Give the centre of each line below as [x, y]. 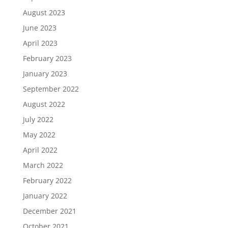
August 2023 [44, 12]
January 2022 [45, 195]
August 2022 [44, 104]
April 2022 [40, 150]
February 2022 [47, 180]
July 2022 [38, 119]
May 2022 [39, 134]
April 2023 [40, 43]
